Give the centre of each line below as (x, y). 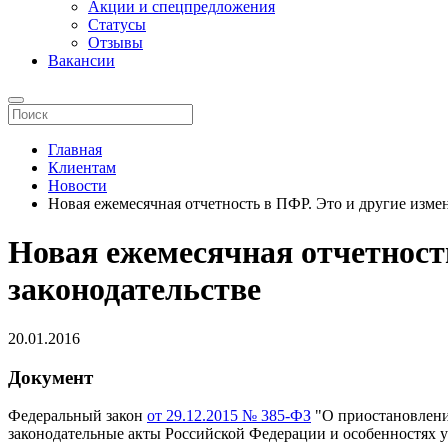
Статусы (117, 24)
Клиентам (82, 167)
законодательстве (134, 289)
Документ (50, 377)
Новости (77, 185)
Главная (75, 149)
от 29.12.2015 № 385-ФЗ (229, 416)
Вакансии (81, 60)
